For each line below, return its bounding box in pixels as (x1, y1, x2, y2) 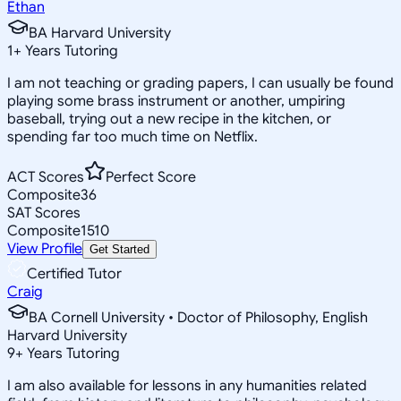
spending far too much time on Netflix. (7, 127, 258, 146)
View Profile (7, 239, 82, 258)
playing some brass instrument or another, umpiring (7, 91, 346, 110)
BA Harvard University (29, 23, 171, 42)
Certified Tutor (27, 264, 122, 283)
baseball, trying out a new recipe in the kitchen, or (7, 109, 331, 128)
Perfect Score (106, 167, 196, 186)
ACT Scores (7, 167, 84, 186)
